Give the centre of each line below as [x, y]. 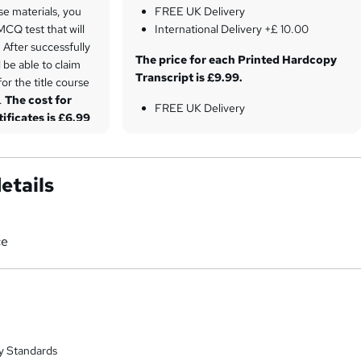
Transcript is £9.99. [189, 77]
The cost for [39, 100]
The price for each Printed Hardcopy [237, 59]
